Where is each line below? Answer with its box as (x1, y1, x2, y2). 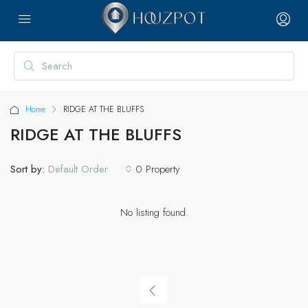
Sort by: (10, 161, 45, 177)
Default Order (48, 162, 108, 177)
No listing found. (120, 205, 188, 220)
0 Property (135, 161, 180, 177)
